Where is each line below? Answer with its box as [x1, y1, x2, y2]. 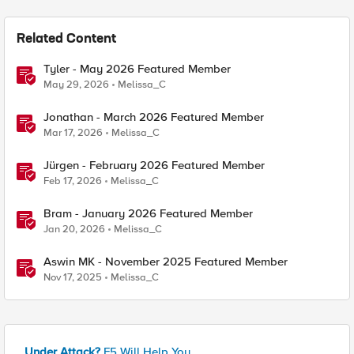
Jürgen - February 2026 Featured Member [43, 158, 265, 172]
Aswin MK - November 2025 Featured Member [43, 254, 288, 269]
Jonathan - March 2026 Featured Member [43, 110, 264, 124]
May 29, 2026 [43, 78, 109, 91]
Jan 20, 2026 [43, 223, 105, 235]
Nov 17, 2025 [43, 271, 102, 284]
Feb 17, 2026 [43, 175, 102, 187]
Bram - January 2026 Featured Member [43, 206, 253, 220]
